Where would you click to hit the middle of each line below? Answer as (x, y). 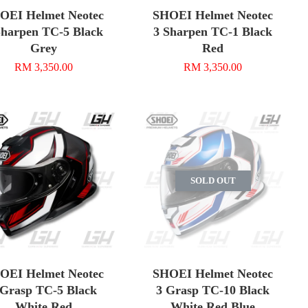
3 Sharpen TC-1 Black (213, 31)
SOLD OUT (213, 180)
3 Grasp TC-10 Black (213, 290)
